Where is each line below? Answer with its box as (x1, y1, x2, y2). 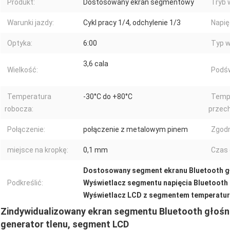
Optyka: (7, 39, 32, 48)
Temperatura (7, 92, 51, 101)
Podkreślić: (7, 179, 43, 187)
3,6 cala (83, 60, 108, 68)
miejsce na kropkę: (7, 146, 68, 155)
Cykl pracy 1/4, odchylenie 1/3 (83, 18, 181, 27)
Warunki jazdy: (7, 18, 54, 27)
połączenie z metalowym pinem (83, 125, 188, 134)
